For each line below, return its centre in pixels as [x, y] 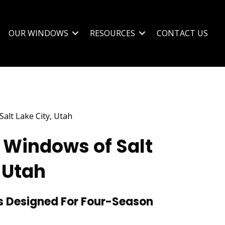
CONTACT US [182, 33]
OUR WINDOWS [38, 33]
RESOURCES [113, 33]
